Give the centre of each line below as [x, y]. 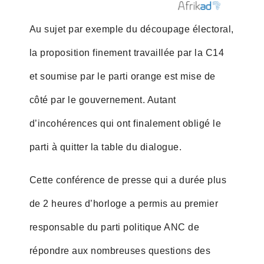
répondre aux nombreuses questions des [120, 250]
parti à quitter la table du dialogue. [105, 147]
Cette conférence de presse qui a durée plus [128, 180]
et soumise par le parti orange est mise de [122, 76]
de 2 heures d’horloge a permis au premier [124, 203]
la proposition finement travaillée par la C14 [127, 52]
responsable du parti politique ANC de [114, 227]
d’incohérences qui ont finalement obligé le [125, 123]
